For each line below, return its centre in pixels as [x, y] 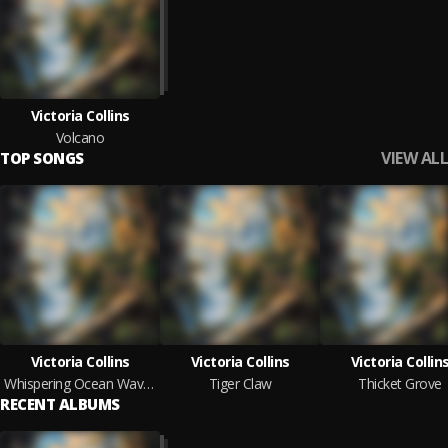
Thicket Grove [400, 383]
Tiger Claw [240, 383]
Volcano [80, 137]
